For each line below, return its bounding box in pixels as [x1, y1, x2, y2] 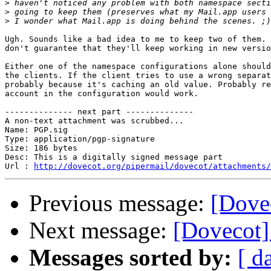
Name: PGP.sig [5, 125, 68, 135]
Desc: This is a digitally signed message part [5, 152, 223, 162]
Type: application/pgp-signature [5, 134, 155, 144]
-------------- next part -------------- [5, 107, 194, 117]
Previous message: [29, 190, 211, 217]
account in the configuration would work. [5, 89, 198, 99]
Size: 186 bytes [5, 143, 77, 153]
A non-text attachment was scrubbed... [5, 116, 184, 126]
